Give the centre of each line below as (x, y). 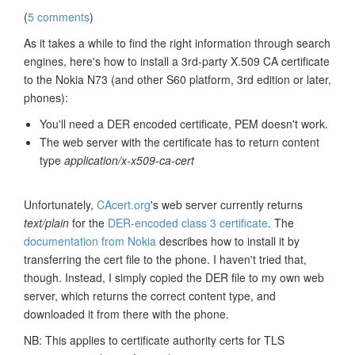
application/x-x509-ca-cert (129, 160)
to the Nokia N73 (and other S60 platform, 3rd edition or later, (177, 79)
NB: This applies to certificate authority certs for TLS (154, 340)
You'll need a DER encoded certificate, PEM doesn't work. (184, 123)
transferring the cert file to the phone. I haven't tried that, (165, 259)
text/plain (46, 222)
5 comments (59, 16)
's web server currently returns (227, 204)
